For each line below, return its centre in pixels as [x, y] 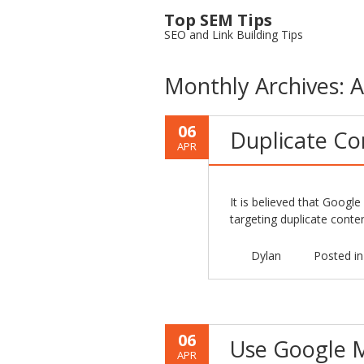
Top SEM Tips [218, 20]
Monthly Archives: [257, 86]
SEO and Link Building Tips [234, 35]
